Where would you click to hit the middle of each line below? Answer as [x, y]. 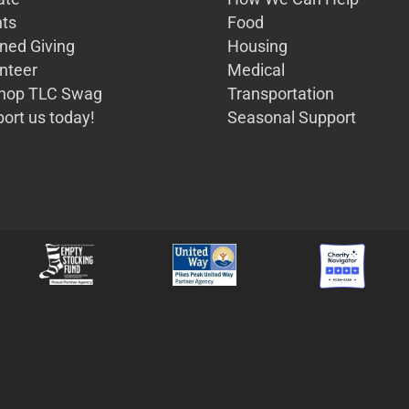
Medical [256, 70]
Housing [257, 47]
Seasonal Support [292, 118]
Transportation [281, 94]
